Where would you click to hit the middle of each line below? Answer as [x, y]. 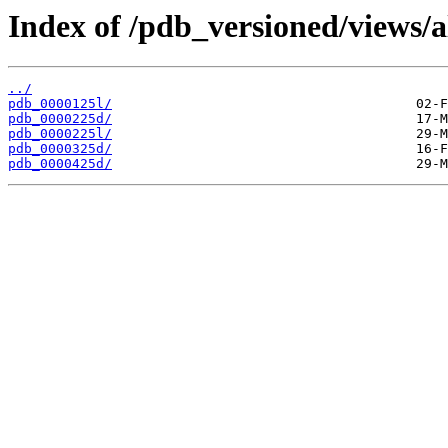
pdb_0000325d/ [60, 149]
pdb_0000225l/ [60, 134]
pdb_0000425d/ [60, 164]
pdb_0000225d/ [60, 119]
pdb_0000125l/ [60, 104]
